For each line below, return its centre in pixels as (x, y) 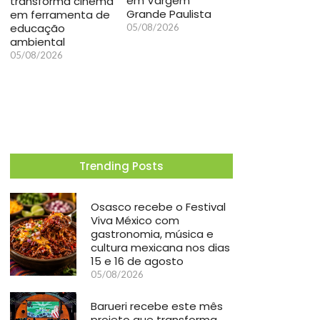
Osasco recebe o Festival (159, 206)
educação (37, 28)
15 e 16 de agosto (137, 261)
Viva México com (135, 220)
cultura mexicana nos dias (161, 247)
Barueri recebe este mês (157, 306)
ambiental (37, 41)
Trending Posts (121, 166)
